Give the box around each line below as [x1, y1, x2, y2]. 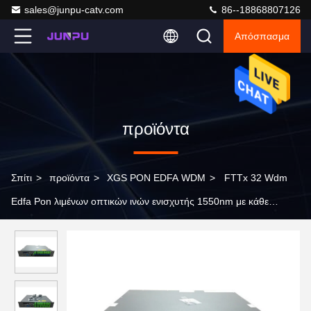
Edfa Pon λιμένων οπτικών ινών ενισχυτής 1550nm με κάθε [11, 196, 269, 207]
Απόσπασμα [235, 31, 289, 42]
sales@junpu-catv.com [24, 4, 124, 15]
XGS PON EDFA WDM [107, 172, 205, 183]
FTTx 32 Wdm [224, 172, 287, 183]
